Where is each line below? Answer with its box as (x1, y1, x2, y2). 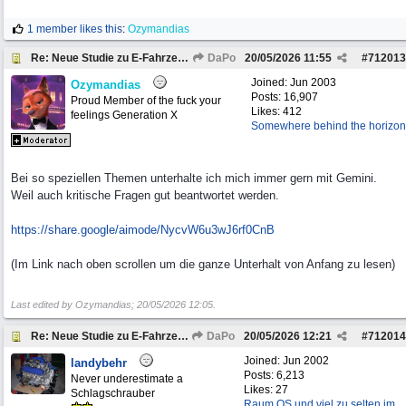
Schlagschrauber (71, 387, 155, 400)
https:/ (11, 223, 44, 237)
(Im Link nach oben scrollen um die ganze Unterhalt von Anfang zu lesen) (11, 257, 395, 271)
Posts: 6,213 (244, 369, 304, 382)
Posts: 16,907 (251, 91, 318, 103)
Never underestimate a (71, 372, 183, 385)
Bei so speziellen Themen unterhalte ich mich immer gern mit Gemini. (11, 171, 377, 185)
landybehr (71, 356, 127, 370)
